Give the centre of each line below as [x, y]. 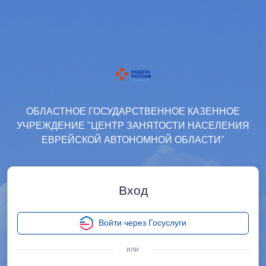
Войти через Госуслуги [142, 222]
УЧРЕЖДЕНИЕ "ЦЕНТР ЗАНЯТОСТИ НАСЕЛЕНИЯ [133, 126]
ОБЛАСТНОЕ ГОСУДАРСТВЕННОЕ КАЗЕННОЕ [133, 111]
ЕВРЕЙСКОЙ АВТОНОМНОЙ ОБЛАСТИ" [133, 140]
